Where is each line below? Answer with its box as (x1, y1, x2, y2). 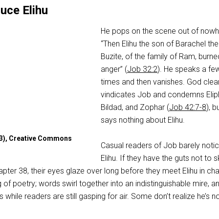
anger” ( (101, 65, 127, 74)
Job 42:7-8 (169, 103, 206, 112)
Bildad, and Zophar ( (101, 103, 169, 112)
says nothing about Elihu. (101, 115, 185, 125)
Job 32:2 (127, 65, 157, 74)
